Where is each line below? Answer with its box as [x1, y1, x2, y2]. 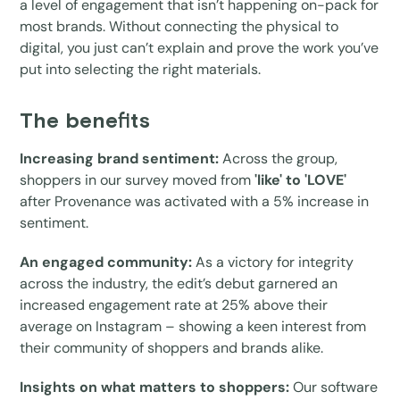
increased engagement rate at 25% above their [20, 295, 329, 314]
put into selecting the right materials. [20, 59, 262, 79]
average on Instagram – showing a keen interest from [20, 316, 367, 336]
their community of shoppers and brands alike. [20, 337, 324, 357]
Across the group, [219, 148, 338, 168]
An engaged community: [20, 252, 193, 271]
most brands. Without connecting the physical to [20, 16, 339, 36]
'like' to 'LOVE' [251, 170, 347, 189]
